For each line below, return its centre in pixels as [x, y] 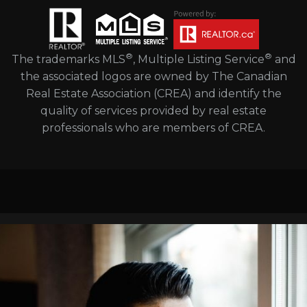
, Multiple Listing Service [198, 60]
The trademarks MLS [68, 60]
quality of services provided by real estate [153, 111]
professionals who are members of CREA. [153, 128]
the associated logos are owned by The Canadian [153, 77]
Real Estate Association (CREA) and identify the [153, 94]
